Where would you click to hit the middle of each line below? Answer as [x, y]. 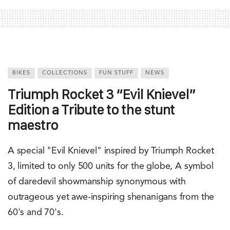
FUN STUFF [116, 73]
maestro [33, 125]
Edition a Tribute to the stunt [91, 109]
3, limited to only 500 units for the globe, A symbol [111, 166]
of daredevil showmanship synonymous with [97, 181]
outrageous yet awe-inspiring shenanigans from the [111, 197]
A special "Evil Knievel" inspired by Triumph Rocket [111, 151]
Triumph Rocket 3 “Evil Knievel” [101, 94]
